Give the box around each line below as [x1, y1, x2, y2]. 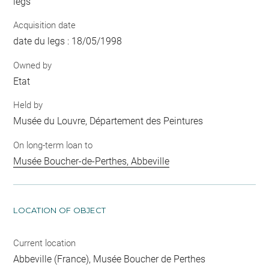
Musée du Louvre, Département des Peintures [13, 115, 204, 127]
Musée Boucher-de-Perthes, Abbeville [13, 155, 170, 167]
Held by [13, 100, 43, 111]
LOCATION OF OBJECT [13, 205, 106, 215]
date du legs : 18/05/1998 [13, 35, 122, 47]
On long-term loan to [13, 139, 93, 151]
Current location [13, 237, 76, 249]
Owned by [13, 59, 52, 71]
